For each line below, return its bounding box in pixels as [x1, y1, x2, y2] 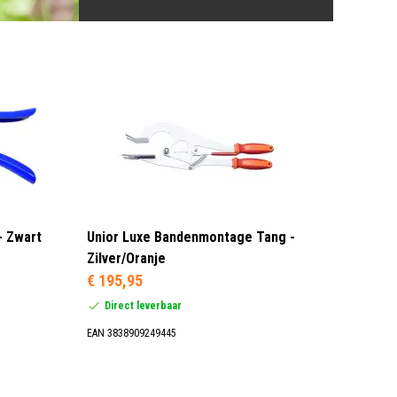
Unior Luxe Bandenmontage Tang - [87, 228, 296, 245]
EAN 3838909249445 [87, 326, 177, 339]
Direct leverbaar [105, 299, 183, 312]
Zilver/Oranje [87, 249, 167, 267]
